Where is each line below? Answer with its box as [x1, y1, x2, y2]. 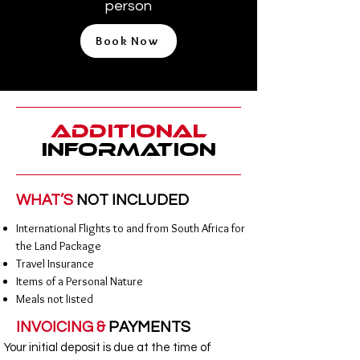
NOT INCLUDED [76, 192, 189, 208]
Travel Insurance [16, 256, 94, 271]
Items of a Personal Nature [16, 274, 143, 288]
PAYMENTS [108, 319, 190, 335]
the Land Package [16, 239, 101, 253]
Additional [50, 120, 207, 142]
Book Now [96, 34, 158, 48]
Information [41, 138, 216, 161]
